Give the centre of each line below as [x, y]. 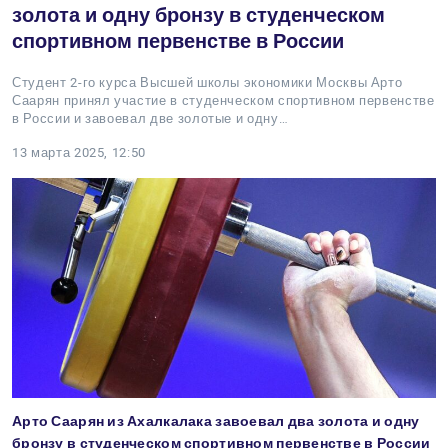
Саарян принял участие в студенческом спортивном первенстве [223, 100]
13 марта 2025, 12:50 [79, 152]
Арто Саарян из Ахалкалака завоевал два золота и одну [216, 421]
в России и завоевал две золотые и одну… [150, 118]
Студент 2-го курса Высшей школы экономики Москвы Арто [207, 82]
